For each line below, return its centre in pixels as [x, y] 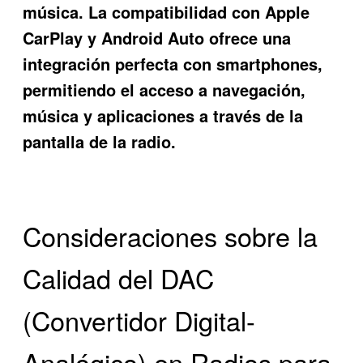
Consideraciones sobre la [171, 236]
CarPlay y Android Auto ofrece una [157, 38]
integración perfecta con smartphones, [173, 64]
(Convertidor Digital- [139, 320]
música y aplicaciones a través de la [163, 116]
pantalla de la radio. [100, 142]
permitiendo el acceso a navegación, [164, 90]
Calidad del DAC [119, 278]
